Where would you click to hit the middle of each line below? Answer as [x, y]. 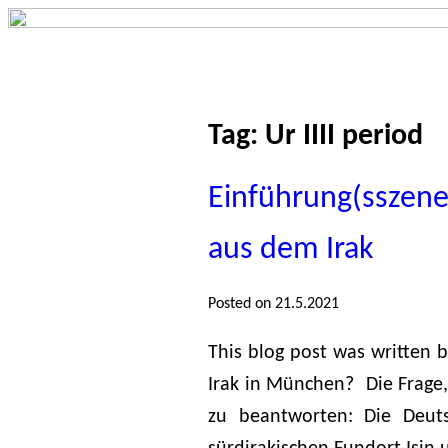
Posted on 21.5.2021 [273, 304]
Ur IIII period [344, 136]
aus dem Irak [291, 250]
